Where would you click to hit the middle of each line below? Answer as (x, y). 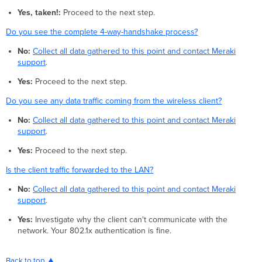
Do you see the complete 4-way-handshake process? (102, 32)
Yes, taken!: (39, 12)
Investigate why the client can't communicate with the (130, 219)
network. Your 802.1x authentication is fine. (94, 230)
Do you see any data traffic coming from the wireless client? (114, 101)
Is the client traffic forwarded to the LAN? (80, 170)
